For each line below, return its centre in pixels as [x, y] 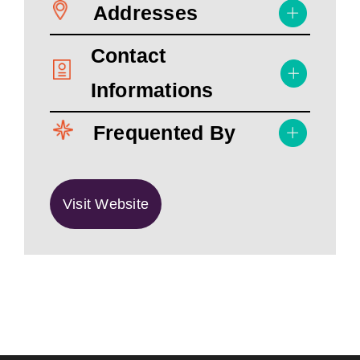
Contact [128, 55]
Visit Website [106, 204]
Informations [152, 90]
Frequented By [165, 133]
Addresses [146, 13]
